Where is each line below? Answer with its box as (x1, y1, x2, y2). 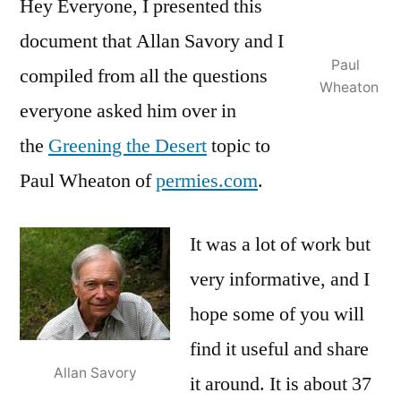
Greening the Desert (48, 132, 207, 158)
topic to (207, 132, 270, 158)
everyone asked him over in (20, 98, 236, 124)
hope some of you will (190, 301, 364, 327)
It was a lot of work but (190, 231, 371, 257)
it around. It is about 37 (190, 371, 371, 397)
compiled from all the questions (20, 63, 268, 89)
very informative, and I (190, 266, 370, 292)
